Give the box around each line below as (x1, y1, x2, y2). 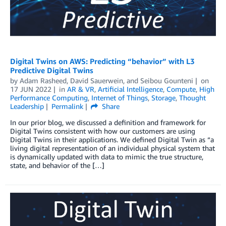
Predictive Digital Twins (10, 65, 93, 75)
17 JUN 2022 (10, 84, 51, 93)
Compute (166, 84, 196, 93)
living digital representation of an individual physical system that (10, 143, 215, 152)
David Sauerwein (70, 76, 123, 85)
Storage (151, 93, 176, 102)
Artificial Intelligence (97, 84, 163, 93)
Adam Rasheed (20, 76, 67, 85)
